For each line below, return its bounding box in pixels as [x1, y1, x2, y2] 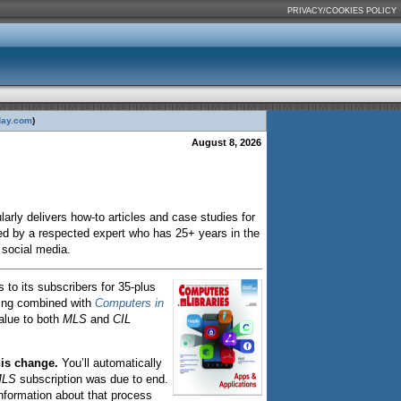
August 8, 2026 [192, 137, 264, 148]
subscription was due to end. [16, 372, 168, 386]
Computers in [95, 296, 164, 310]
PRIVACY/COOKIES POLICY [287, 6, 397, 15]
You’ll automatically [62, 356, 162, 370]
